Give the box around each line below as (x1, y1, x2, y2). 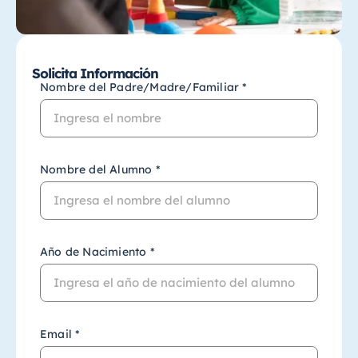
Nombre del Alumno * (40, 162, 160, 177)
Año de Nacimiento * (40, 245, 154, 260)
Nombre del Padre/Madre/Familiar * (40, 80, 247, 95)
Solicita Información (32, 65, 158, 82)
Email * (40, 327, 80, 342)
